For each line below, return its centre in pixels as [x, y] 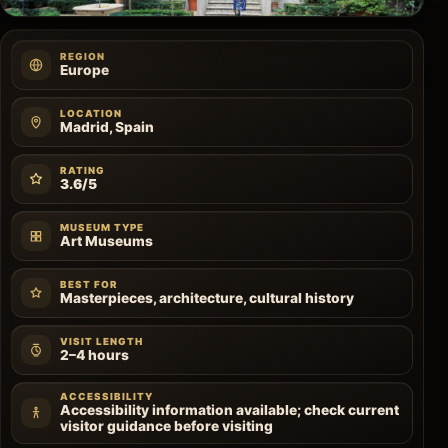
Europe [84, 70]
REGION [83, 57]
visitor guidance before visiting [166, 426]
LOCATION [91, 114]
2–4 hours [94, 355]
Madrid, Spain [107, 127]
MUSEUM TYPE [102, 228]
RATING [83, 171]
